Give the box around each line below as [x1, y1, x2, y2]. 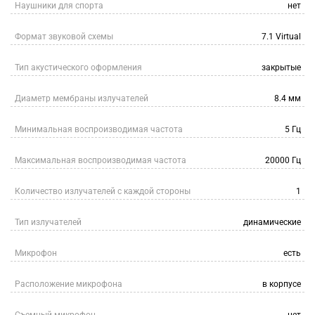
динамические [243, 217, 301, 227]
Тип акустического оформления [15, 63, 142, 72]
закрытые [262, 63, 301, 72]
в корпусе [262, 279, 301, 289]
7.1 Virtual [262, 32, 301, 41]
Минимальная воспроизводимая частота [15, 124, 183, 134]
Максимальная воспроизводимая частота [15, 155, 186, 165]
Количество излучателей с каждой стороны [15, 186, 191, 196]
